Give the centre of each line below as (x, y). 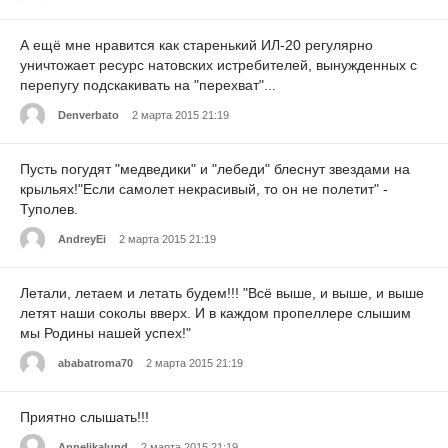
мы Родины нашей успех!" (105, 332)
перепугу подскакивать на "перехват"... (148, 85)
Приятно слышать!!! (84, 416)
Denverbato (88, 115)
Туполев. (49, 208)
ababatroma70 (95, 362)
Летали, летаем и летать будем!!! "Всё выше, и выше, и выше (222, 292)
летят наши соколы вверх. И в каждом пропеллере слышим (215, 312)
